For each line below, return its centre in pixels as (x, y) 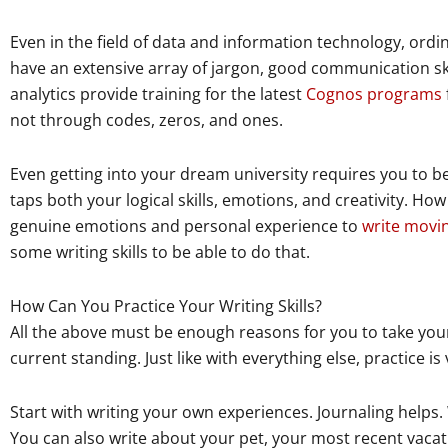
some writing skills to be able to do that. (160, 252)
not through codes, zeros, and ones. (146, 120)
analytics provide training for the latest (158, 94)
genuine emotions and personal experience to (186, 226)
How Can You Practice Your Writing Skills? (166, 306)
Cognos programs (374, 94)
